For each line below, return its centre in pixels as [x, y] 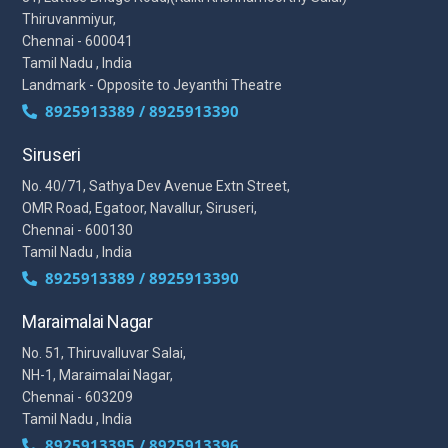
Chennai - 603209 [78, 396]
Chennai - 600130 [78, 229]
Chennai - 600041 [78, 40]
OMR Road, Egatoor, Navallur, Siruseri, [140, 207]
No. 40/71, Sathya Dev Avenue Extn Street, [156, 185]
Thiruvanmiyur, [69, 18]
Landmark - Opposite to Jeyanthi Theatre [152, 84]
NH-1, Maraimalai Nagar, [98, 374]
